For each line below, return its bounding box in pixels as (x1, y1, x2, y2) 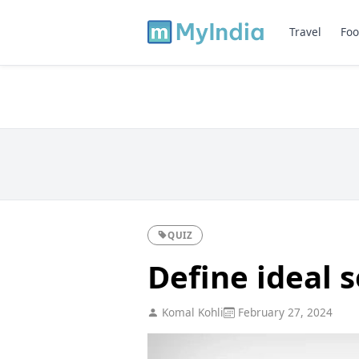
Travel (288, 24, 321, 40)
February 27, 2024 (234, 304, 333, 320)
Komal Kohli (158, 304, 224, 320)
